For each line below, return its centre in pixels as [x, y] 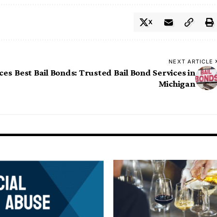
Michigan [177, 84]
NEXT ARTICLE [191, 62]
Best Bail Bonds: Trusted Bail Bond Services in [105, 73]
